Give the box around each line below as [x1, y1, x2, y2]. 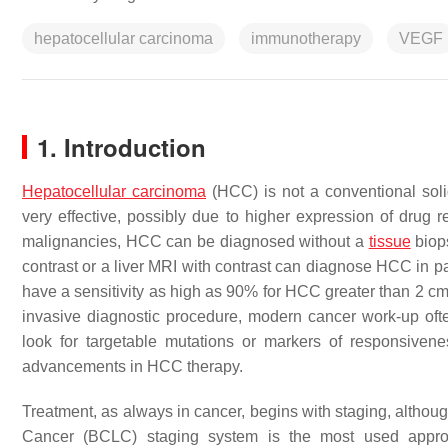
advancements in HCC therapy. [22, 358, 243, 375]
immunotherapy [251, 30, 361, 47]
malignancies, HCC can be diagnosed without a [22, 233, 369, 250]
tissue [368, 233, 411, 250]
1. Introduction [37, 130, 206, 164]
